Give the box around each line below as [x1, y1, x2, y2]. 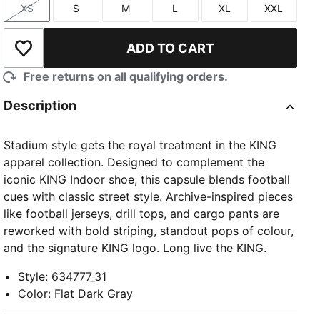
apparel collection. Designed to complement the [4, 155, 265, 170]
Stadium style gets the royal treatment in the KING [4, 138, 277, 153]
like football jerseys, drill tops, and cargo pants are [4, 206, 280, 221]
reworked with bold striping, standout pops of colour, [4, 224, 294, 239]
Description [4, 98, 77, 114]
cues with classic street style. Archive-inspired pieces [4, 189, 294, 204]
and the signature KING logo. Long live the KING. [4, 241, 267, 256]
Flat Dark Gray [54, 286, 134, 301]
